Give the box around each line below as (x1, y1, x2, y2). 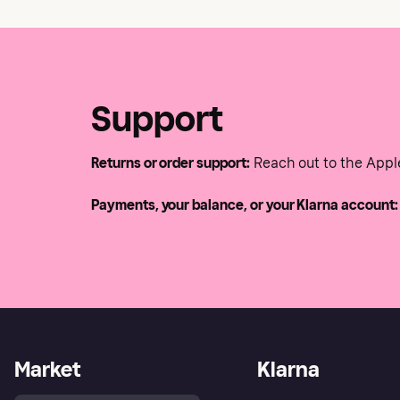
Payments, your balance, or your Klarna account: (91, 196, 398, 213)
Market (14, 356, 80, 382)
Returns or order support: (91, 154, 250, 171)
